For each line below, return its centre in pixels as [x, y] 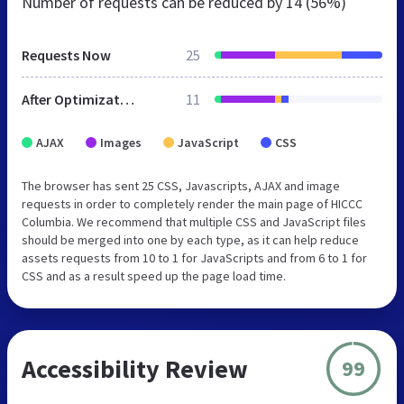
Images [121, 142]
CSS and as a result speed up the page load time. [154, 275]
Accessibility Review [135, 368]
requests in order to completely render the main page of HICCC [192, 203]
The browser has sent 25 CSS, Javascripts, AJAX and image [181, 185]
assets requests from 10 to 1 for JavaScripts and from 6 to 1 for [194, 257]
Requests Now [66, 55]
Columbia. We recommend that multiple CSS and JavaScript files [194, 221]
